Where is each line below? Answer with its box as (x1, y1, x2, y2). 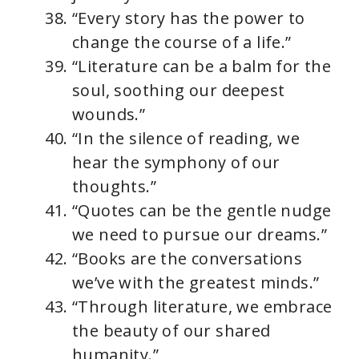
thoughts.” (72, 175, 157, 197)
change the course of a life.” (72, 31, 292, 53)
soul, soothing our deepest (72, 79, 285, 101)
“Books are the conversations (72, 248, 303, 269)
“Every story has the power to (72, 7, 305, 29)
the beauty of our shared (72, 320, 271, 341)
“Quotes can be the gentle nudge (72, 200, 332, 221)
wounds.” (72, 103, 146, 125)
